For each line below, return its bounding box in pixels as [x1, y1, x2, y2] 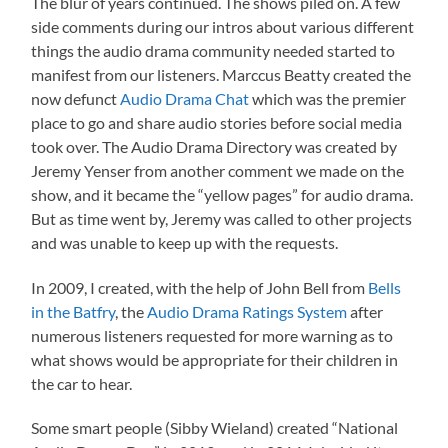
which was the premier [249, 89, 407, 109]
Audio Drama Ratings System [147, 302, 348, 322]
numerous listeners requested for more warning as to [31, 326, 394, 346]
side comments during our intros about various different [31, 17, 415, 37]
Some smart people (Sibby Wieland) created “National [31, 418, 399, 438]
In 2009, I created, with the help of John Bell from [31, 278, 369, 298]
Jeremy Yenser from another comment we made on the [31, 161, 405, 181]
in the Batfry [31, 302, 116, 322]
